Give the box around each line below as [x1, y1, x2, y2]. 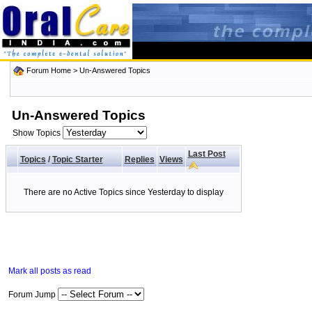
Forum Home [26, 66, 71, 75]
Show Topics [12, 128, 63, 138]
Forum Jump [8, 290, 58, 299]
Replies [124, 155, 155, 164]
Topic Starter [52, 155, 103, 164]
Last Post [187, 149, 226, 159]
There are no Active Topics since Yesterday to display [23, 187, 224, 197]
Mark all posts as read [8, 266, 91, 276]
